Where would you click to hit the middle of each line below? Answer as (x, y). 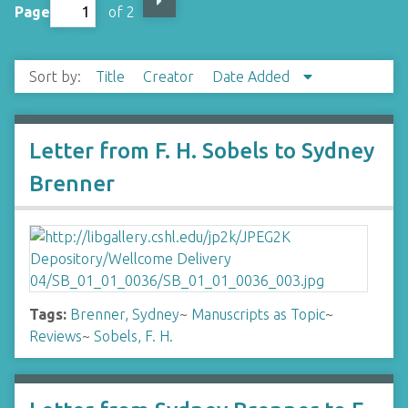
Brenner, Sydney (125, 314)
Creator (170, 76)
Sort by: (57, 76)
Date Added (253, 76)
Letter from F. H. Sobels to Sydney (202, 151)
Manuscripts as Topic (258, 314)
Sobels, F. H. (133, 336)
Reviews (56, 336)
